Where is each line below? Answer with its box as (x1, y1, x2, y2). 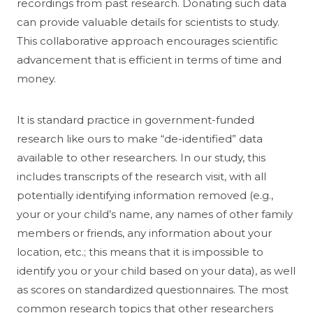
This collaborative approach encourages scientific (17, 34, 278, 48)
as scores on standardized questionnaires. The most (17, 282, 289, 296)
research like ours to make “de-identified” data (17, 131, 263, 145)
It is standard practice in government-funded (17, 112, 254, 126)
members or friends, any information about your (17, 226, 272, 240)
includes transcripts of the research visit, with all (17, 169, 266, 183)
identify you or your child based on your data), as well (17, 263, 296, 277)
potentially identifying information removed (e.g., (17, 188, 273, 202)
